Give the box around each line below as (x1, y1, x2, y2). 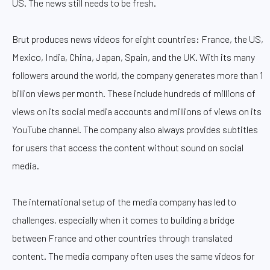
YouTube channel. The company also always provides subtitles (12, 124, 258, 136)
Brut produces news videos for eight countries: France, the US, (12, 33, 263, 45)
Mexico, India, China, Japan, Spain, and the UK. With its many (12, 51, 255, 63)
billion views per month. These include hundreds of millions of (12, 87, 256, 99)
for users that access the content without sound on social (12, 142, 243, 154)
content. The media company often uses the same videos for (12, 250, 254, 262)
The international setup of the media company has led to (12, 196, 236, 208)
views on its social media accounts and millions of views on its (12, 105, 262, 118)
